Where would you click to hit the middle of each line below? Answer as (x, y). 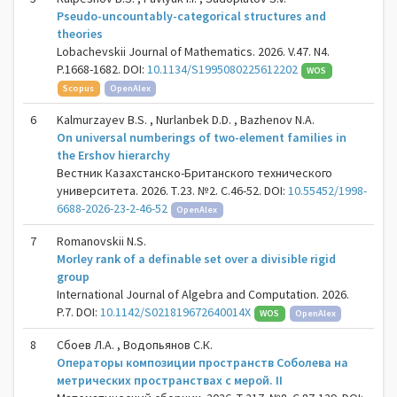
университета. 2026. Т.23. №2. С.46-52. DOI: (172, 191)
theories (80, 34)
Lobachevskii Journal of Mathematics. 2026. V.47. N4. (193, 51)
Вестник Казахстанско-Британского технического (195, 173)
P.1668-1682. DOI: (102, 69)
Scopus (79, 88)
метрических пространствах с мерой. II (170, 380)
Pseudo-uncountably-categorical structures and (191, 16)
